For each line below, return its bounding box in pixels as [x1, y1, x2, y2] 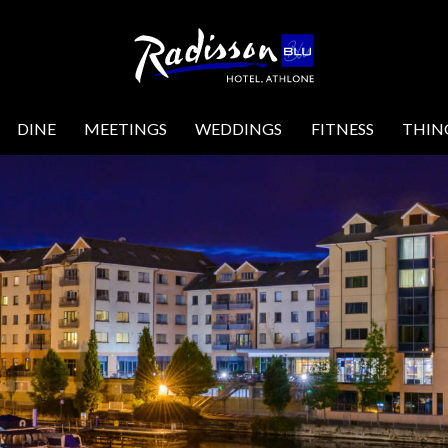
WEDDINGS [195, 118, 283, 138]
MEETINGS [84, 118, 167, 138]
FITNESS [310, 118, 374, 138]
